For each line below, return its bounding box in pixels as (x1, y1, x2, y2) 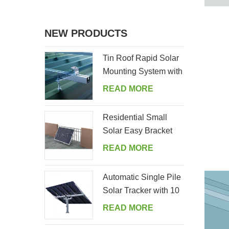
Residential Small (103, 113, 168, 122)
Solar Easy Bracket (103, 126, 173, 135)
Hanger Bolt (103, 80, 147, 89)
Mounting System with (103, 66, 183, 76)
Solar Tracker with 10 (103, 186, 180, 195)
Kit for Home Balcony (103, 140, 180, 149)
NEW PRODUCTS (44, 27, 127, 39)
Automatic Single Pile (103, 172, 181, 181)
